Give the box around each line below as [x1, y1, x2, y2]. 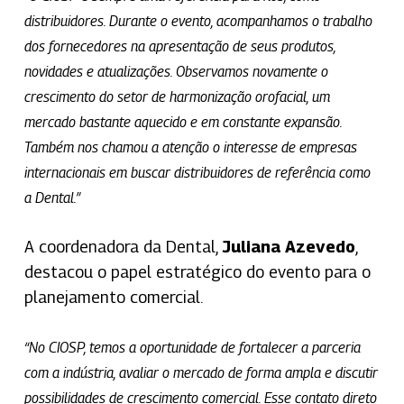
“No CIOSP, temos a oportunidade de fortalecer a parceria [23, 338, 361, 356]
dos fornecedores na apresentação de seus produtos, [23, 37, 335, 55]
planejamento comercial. [23, 287, 203, 307]
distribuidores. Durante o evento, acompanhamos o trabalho [23, 12, 372, 30]
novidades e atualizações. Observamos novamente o [23, 62, 328, 80]
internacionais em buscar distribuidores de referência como [23, 163, 371, 181]
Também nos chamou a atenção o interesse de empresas [23, 138, 357, 156]
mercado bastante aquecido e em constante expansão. [23, 113, 342, 131]
